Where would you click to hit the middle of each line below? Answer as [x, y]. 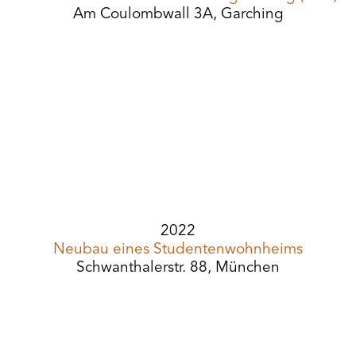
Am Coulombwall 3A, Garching [178, 15]
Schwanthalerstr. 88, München [178, 268]
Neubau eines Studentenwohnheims [178, 250]
